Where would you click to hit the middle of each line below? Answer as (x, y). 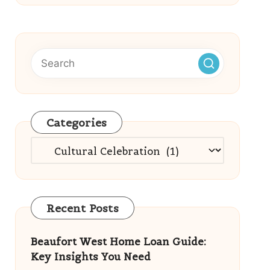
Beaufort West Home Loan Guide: (118, 242)
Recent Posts (82, 208)
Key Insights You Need (90, 257)
